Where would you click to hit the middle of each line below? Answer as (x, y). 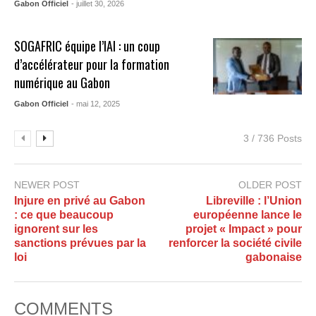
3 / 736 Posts (273, 139)
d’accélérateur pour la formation (92, 65)
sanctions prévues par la (80, 243)
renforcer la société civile (235, 243)
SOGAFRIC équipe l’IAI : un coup (87, 46)
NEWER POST (47, 185)
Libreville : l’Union (254, 201)
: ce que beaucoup (64, 215)
